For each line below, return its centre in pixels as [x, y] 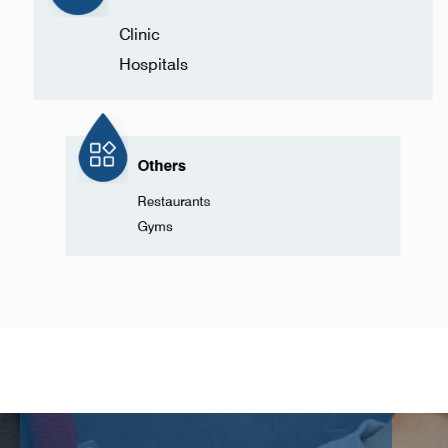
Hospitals [153, 64]
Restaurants [162, 202]
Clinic [138, 34]
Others [147, 159]
